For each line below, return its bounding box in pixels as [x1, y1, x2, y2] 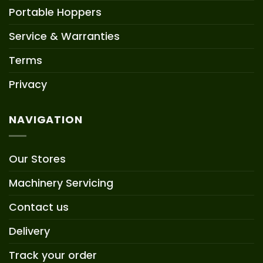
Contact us [9, 199, 69, 214]
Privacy [9, 76, 47, 92]
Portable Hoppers [9, 4, 102, 19]
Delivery [9, 223, 50, 238]
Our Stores [9, 151, 66, 166]
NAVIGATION [9, 112, 83, 127]
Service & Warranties [9, 28, 120, 43]
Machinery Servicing [9, 175, 113, 190]
